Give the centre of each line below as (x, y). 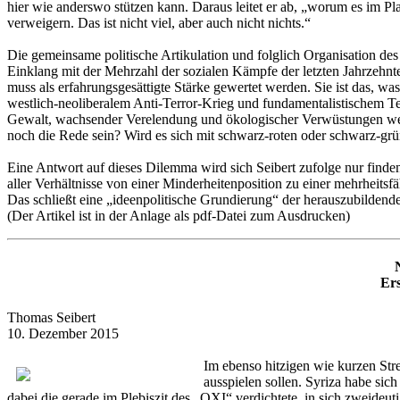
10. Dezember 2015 (63, 334)
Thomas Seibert (51, 318)
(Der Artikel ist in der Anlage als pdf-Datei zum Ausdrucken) (179, 215)
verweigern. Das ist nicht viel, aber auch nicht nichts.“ (159, 22)
